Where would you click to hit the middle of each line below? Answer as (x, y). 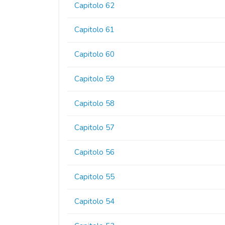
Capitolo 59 (95, 79)
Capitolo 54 (95, 201)
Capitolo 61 (95, 30)
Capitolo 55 (95, 177)
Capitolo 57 (95, 128)
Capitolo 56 (95, 152)
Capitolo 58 (95, 103)
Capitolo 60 (95, 54)
